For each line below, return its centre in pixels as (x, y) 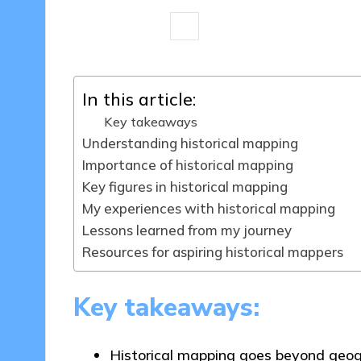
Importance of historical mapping (187, 165)
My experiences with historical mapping (208, 209)
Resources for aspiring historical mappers (212, 252)
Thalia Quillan (242, 27)
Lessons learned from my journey (187, 230)
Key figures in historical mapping (185, 187)
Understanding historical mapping (190, 143)
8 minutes (122, 27)
